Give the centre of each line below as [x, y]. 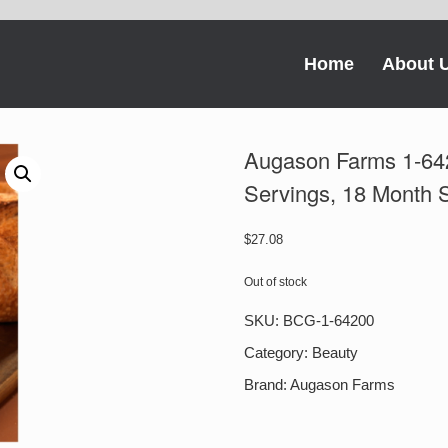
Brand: [267, 385]
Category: [278, 353]
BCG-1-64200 [329, 321]
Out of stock [276, 281]
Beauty [335, 353]
